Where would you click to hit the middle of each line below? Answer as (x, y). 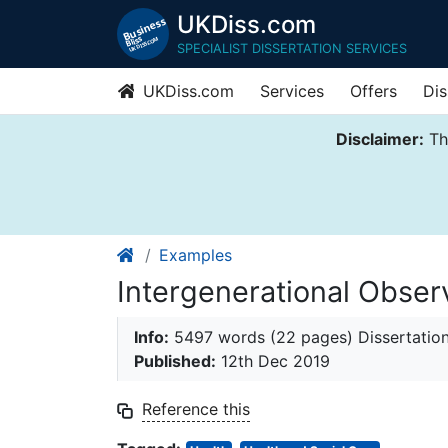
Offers (373, 91)
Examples (195, 255)
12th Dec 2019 (273, 361)
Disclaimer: (379, 139)
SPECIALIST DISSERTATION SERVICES (292, 48)
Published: (175, 361)
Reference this (196, 409)
